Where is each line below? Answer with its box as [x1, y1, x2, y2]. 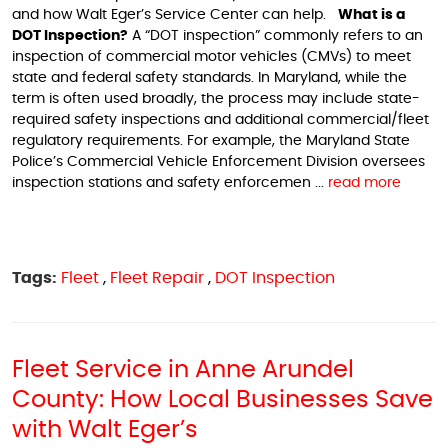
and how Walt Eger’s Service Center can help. [12, 8, 338, 22]
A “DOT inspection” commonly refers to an [128, 29, 423, 43]
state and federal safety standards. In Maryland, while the [12, 71, 407, 85]
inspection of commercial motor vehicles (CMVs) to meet [12, 50, 411, 64]
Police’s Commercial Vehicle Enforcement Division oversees [12, 155, 425, 169]
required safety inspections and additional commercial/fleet [12, 113, 429, 127]
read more [328, 176, 401, 190]
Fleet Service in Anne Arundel [12, 358, 354, 382]
